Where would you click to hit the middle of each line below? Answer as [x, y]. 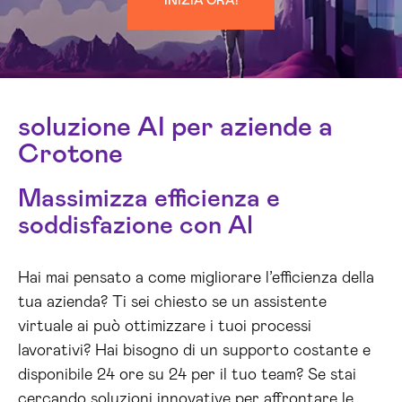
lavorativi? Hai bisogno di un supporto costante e [194, 351]
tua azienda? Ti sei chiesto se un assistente [172, 302]
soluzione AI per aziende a [175, 127]
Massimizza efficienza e [149, 199]
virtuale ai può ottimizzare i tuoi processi [165, 327]
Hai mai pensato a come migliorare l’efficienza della [196, 278]
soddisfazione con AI [135, 226]
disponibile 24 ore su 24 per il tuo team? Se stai [187, 375]
